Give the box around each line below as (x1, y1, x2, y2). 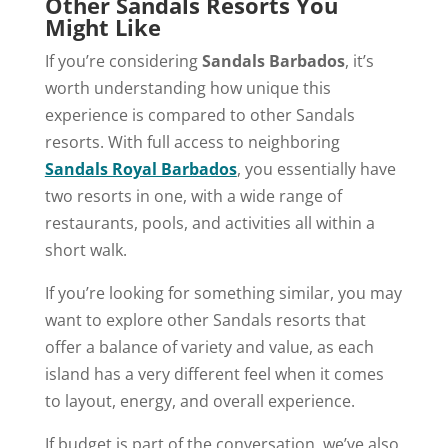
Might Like (44, 11, 161, 42)
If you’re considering (44, 49, 202, 72)
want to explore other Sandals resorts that (44, 308, 366, 331)
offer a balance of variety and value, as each (44, 335, 374, 358)
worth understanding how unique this (44, 76, 331, 99)
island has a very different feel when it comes (44, 362, 384, 385)
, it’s (344, 49, 374, 72)
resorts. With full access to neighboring (44, 130, 340, 153)
